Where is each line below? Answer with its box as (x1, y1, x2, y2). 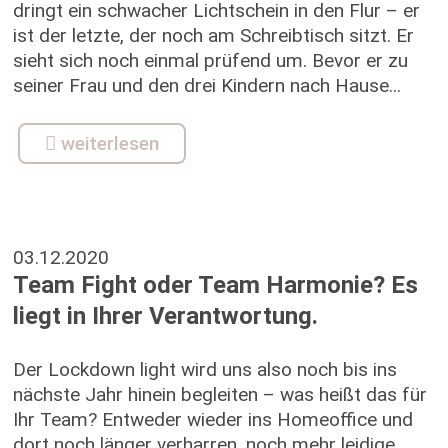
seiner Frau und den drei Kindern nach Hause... (12, 74, 401, 97)
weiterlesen (60, 132, 159, 155)
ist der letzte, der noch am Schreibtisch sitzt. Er (12, 24, 414, 47)
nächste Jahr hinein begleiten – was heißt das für (12, 383, 427, 406)
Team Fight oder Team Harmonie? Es (12, 271, 418, 299)
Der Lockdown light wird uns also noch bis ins (12, 358, 397, 381)
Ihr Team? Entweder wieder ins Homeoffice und (12, 408, 413, 431)
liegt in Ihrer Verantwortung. (12, 302, 318, 330)
